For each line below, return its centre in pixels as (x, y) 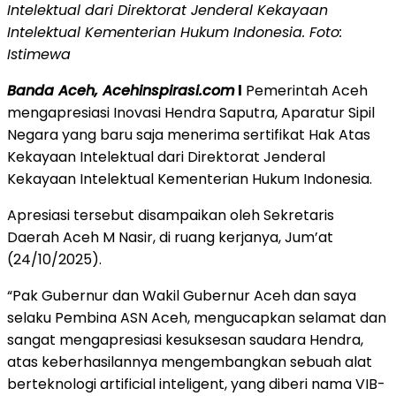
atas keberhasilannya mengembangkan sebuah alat (190, 362)
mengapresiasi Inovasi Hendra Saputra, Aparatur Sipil (191, 113)
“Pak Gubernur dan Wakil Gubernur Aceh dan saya (182, 296)
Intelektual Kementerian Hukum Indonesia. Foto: (175, 33)
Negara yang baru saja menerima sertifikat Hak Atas (189, 135)
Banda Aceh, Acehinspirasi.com (121, 91)
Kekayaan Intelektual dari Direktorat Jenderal (166, 157)
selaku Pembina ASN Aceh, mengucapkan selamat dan (197, 318)
